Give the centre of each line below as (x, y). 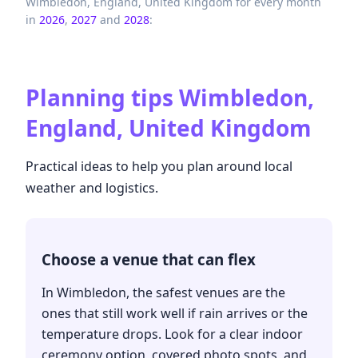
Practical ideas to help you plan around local (159, 167)
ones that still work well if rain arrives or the (175, 313)
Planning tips (99, 98)
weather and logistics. (92, 188)
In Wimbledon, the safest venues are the (163, 292)
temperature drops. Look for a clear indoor (172, 334)
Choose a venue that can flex (149, 259)
